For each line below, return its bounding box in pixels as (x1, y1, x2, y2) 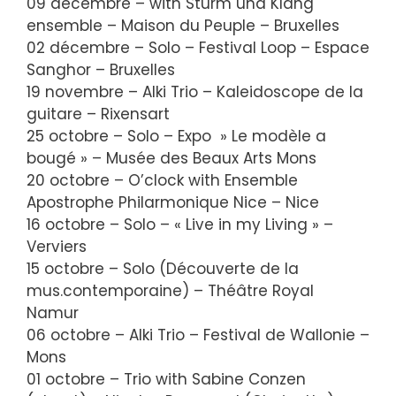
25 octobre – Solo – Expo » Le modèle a (27, 125, 326, 147)
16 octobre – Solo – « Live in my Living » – (27, 213, 333, 235)
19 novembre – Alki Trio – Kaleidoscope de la (27, 80, 363, 103)
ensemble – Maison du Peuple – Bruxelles (27, 14, 339, 36)
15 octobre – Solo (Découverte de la (27, 257, 299, 279)
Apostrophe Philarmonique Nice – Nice (27, 191, 319, 213)
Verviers (27, 235, 87, 257)
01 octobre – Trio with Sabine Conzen (27, 368, 306, 390)
